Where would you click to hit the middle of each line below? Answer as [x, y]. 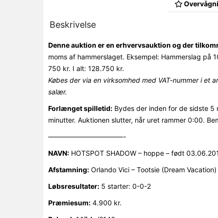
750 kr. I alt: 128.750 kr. [86, 68]
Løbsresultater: [73, 186]
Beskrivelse [73, 25]
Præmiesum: [69, 203]
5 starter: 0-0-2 [125, 186]
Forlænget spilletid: [80, 108]
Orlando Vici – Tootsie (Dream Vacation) [153, 170]
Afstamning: [68, 170]
